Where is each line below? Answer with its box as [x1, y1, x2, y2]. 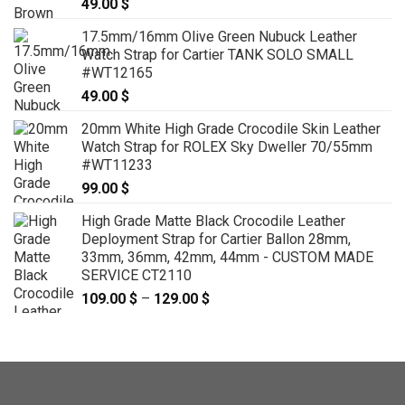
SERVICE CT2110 [81, 267, 192, 285]
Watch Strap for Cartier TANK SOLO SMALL [81, 46, 353, 64]
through [210, 347, 257, 365]
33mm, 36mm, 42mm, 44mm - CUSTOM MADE [81, 249, 373, 267]
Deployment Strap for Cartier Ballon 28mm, [81, 231, 351, 249]
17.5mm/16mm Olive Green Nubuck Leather [81, 28, 357, 46]
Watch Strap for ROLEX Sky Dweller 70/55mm [81, 138, 372, 156]
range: [210, 309, 248, 327]
